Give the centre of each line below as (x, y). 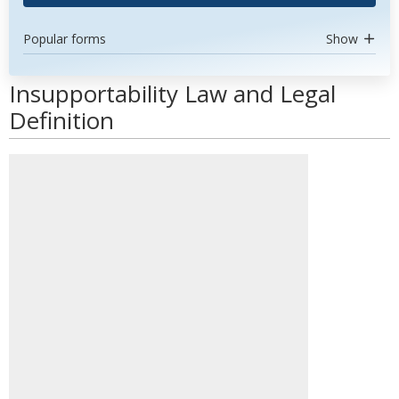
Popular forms (65, 39)
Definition (61, 120)
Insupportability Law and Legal (172, 94)
